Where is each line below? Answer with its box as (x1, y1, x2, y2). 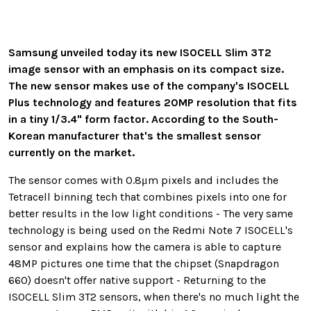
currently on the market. (8, 146, 135, 160)
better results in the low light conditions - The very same (8, 207, 293, 221)
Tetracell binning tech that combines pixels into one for (8, 190, 287, 204)
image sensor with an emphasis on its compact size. (8, 62, 284, 76)
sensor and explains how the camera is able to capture (8, 240, 281, 254)
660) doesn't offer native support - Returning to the (8, 274, 266, 287)
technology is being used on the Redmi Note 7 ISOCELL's (8, 224, 293, 237)
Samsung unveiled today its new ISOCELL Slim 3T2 (8, 46, 271, 60)
